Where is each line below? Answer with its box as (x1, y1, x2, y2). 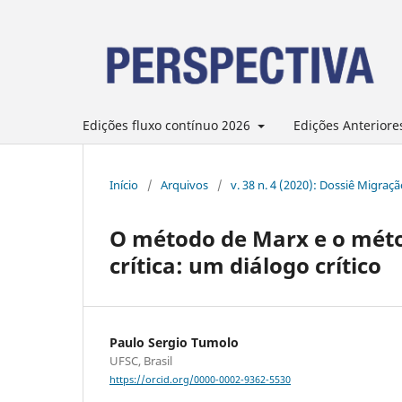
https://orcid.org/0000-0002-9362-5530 (109, 373, 291, 387)
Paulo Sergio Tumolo (109, 333, 239, 351)
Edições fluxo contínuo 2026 (83, 116, 254, 134)
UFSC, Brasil (109, 352, 172, 369)
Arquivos (161, 176, 208, 193)
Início (109, 176, 138, 193)
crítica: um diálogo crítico (109, 249, 381, 280)
